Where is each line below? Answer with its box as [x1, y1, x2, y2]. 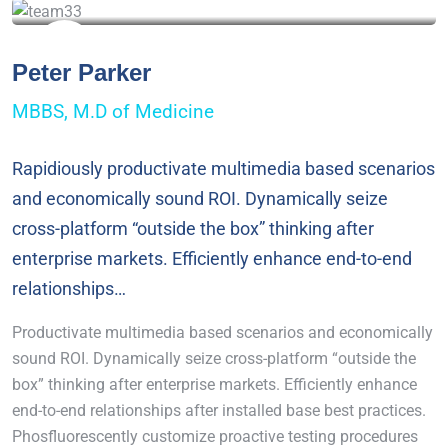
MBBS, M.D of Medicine [12, 99, 214, 123]
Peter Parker [12, 58, 151, 86]
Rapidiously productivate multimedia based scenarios [12, 157, 435, 179]
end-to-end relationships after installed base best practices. [12, 400, 426, 420]
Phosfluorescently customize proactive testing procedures [12, 426, 418, 446]
